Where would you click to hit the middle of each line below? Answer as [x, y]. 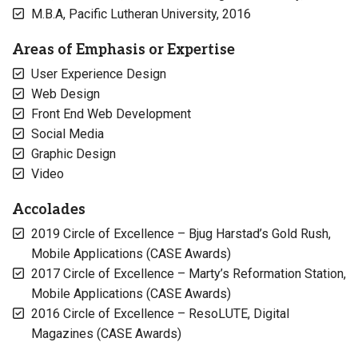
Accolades [49, 210]
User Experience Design [99, 74]
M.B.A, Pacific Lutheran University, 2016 [141, 14]
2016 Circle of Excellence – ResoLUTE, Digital [160, 314]
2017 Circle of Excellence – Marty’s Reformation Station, [189, 274]
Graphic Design [74, 154]
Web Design [66, 94]
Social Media [68, 134]
